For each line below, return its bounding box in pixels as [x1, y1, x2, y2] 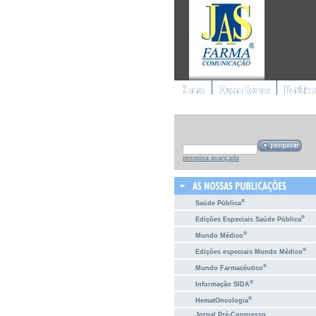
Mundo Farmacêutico [195, 264, 263, 272]
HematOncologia [195, 296, 248, 304]
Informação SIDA [195, 280, 250, 288]
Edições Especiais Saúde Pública [195, 215, 301, 223]
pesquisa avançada [183, 154, 239, 162]
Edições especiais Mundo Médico [195, 248, 303, 255]
